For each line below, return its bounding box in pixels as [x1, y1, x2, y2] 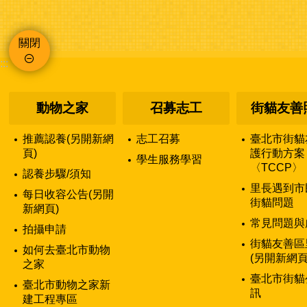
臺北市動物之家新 [23, 278, 110, 291]
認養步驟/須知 [23, 167, 91, 180]
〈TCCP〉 [250, 161, 303, 173]
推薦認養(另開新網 [23, 132, 114, 145]
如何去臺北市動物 [23, 243, 110, 256]
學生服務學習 [136, 153, 202, 165]
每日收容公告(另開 [23, 188, 114, 200]
